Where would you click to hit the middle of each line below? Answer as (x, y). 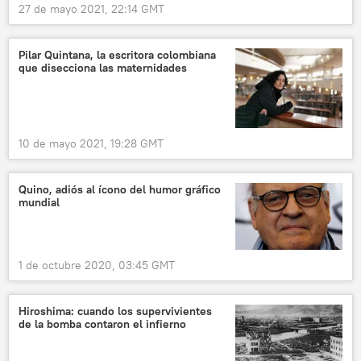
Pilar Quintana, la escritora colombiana (117, 54)
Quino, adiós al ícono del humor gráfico (120, 190)
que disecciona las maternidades (103, 67)
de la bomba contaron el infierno (102, 324)
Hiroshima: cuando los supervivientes (115, 311)
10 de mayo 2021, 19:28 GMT (91, 144)
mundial (39, 203)
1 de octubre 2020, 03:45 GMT (97, 266)
